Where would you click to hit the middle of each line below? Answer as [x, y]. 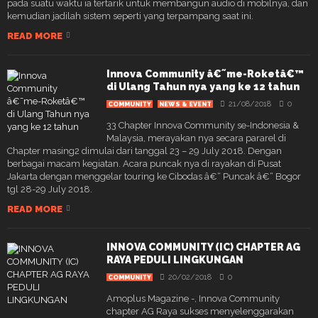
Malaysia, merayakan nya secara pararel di [196, 138]
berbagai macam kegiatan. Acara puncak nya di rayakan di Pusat [144, 163]
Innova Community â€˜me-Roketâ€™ [205, 73]
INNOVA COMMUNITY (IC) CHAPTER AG [203, 247]
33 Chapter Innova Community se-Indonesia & [203, 125]
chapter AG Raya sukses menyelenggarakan [200, 311]
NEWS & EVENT [185, 104]
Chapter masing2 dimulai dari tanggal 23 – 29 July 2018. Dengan [144, 150]
